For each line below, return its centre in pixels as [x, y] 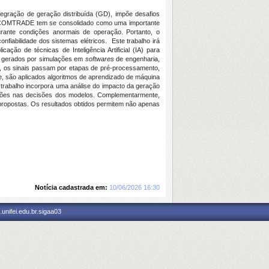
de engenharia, [137, 59]
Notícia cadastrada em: [71, 187]
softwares [99, 59]
